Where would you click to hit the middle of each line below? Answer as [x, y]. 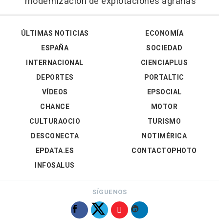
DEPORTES [55, 78]
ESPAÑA [55, 48]
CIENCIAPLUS [164, 63]
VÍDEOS [55, 92]
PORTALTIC [164, 78]
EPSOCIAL [164, 92]
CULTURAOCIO [55, 122]
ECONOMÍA [164, 34]
